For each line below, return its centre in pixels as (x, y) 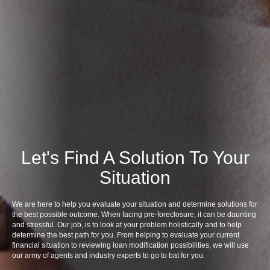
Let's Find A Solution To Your (135, 158)
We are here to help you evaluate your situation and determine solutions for (135, 205)
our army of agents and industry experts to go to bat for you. (108, 256)
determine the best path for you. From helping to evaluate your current (126, 235)
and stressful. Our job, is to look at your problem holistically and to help (127, 225)
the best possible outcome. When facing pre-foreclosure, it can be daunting (134, 215)
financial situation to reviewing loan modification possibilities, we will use (130, 246)
